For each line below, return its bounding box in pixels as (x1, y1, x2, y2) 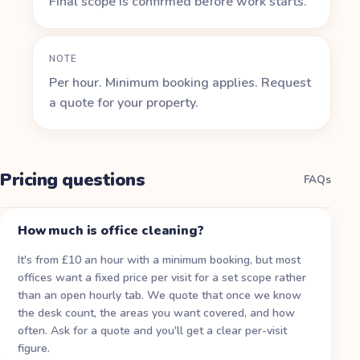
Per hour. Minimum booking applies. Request (49, 74, 311, 92)
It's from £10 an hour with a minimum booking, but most (18, 252, 301, 268)
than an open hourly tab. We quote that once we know (18, 288, 301, 304)
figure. (18, 341, 50, 357)
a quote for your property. (49, 94, 198, 112)
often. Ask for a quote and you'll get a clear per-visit (18, 323, 287, 339)
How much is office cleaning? (18, 222, 204, 239)
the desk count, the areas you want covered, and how (18, 305, 295, 321)
